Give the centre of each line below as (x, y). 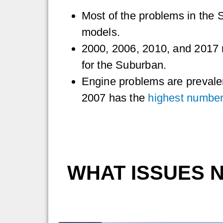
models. (101, 32)
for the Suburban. (124, 65)
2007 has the (115, 98)
